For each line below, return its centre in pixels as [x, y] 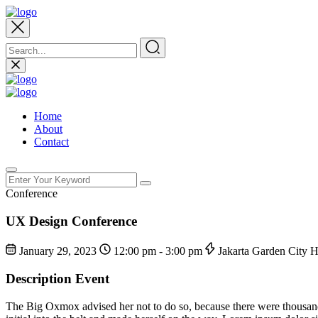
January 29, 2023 [58, 251]
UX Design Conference [71, 221]
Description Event [57, 279]
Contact [51, 142]
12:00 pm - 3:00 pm [158, 251]
